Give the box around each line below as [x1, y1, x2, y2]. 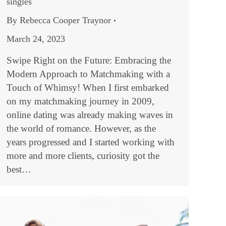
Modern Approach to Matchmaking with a [7, 69, 170, 79]
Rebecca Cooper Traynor [20, 15, 111, 25]
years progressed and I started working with [7, 137, 175, 147]
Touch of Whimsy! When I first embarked [7, 82, 169, 93]
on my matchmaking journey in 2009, [7, 96, 154, 106]
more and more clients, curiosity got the [7, 150, 159, 161]
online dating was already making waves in [7, 109, 173, 120]
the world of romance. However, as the [7, 123, 156, 134]
